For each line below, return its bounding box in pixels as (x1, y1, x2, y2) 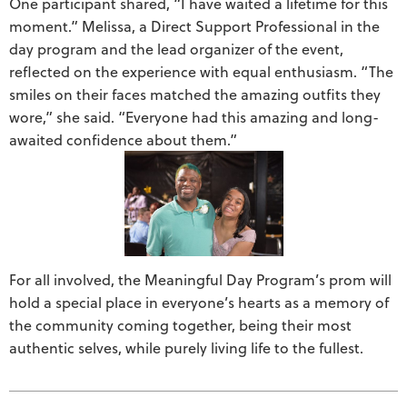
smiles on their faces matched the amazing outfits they (9, 84, 381, 105)
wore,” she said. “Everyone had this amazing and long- (9, 106, 379, 128)
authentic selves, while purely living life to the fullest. (9, 336, 363, 358)
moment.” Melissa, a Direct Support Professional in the (9, 15, 380, 37)
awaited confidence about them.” (9, 129, 237, 151)
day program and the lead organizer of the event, (9, 38, 343, 60)
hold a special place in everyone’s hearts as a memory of (9, 291, 389, 313)
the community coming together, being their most (9, 313, 352, 335)
